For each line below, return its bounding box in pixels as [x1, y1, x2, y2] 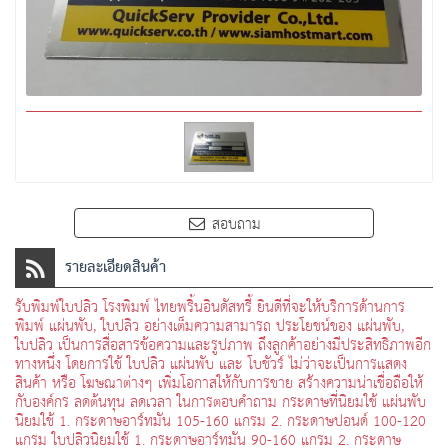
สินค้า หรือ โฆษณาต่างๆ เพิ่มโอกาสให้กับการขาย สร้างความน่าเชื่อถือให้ [15, 369, 423, 397]
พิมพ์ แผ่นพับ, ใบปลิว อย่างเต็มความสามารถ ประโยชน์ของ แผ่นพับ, [15, 312, 404, 340]
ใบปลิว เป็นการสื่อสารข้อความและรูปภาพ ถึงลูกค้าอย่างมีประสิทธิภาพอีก [15, 331, 431, 359]
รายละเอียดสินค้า [65, 253, 166, 282]
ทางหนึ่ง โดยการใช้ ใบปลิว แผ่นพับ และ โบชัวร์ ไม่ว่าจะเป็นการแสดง [15, 350, 407, 378]
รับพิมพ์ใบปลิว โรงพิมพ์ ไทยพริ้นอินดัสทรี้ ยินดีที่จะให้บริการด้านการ [15, 293, 405, 321]
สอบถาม [212, 210, 261, 238]
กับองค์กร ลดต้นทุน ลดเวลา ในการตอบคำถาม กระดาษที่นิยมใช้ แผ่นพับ [15, 388, 426, 416]
